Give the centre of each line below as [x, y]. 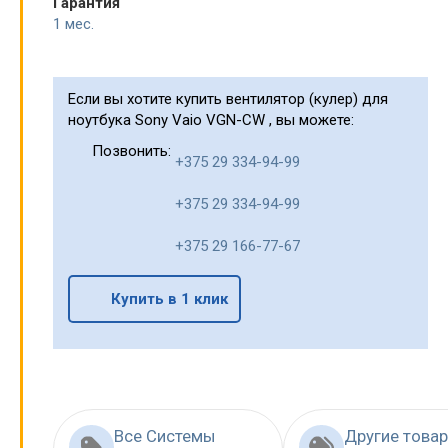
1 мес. [73, 24]
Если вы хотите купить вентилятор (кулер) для [228, 99]
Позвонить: [131, 151]
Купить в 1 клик [169, 298]
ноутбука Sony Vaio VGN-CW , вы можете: [211, 120]
